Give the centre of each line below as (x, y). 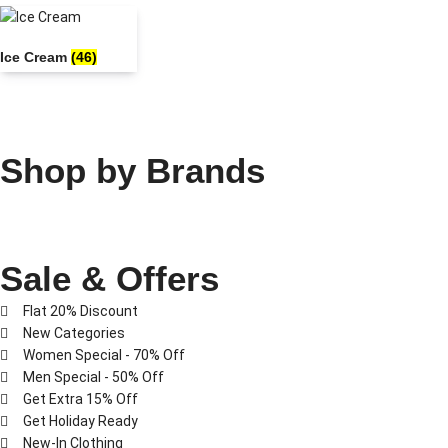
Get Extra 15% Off (80, 398)
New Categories (73, 332)
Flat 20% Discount (80, 310)
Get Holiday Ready (80, 420)
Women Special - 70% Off (103, 354)
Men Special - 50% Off (93, 376)
